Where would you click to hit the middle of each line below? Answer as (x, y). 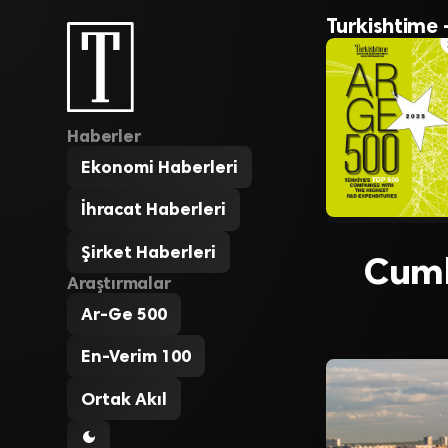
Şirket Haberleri (149, 251)
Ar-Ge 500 (124, 313)
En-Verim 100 (136, 356)
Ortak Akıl (124, 398)
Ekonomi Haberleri (160, 167)
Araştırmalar (119, 282)
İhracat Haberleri (154, 209)
